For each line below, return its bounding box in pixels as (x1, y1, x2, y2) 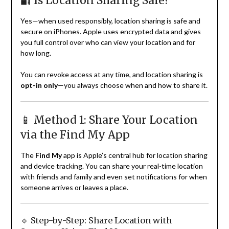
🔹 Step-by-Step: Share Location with (20, 215, 172, 226)
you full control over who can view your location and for (20, 38, 195, 47)
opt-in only (20, 81, 58, 90)
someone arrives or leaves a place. (20, 183, 128, 192)
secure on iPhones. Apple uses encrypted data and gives (20, 27, 201, 36)
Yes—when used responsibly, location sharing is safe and (20, 16, 200, 26)
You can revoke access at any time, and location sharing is (20, 70, 203, 79)
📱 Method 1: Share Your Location (20, 113, 198, 127)
